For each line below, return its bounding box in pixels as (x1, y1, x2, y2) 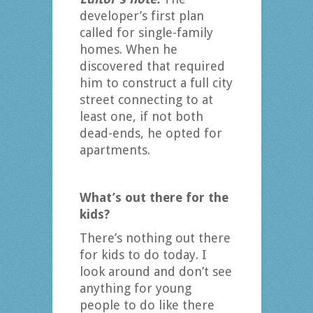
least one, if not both (79, 109, 203, 124)
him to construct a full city (79, 75, 233, 91)
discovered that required (79, 59, 225, 74)
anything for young (79, 281, 191, 296)
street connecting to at (79, 92, 213, 108)
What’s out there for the (79, 190, 228, 205)
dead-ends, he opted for (79, 126, 222, 141)
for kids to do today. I (79, 247, 207, 263)
